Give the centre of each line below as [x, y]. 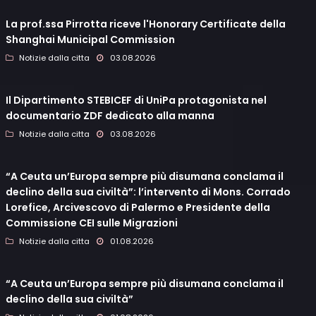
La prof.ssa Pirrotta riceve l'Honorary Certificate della [146, 24]
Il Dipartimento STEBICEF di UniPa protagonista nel [136, 101]
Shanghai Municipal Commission [90, 40]
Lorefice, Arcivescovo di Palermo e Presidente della [138, 208]
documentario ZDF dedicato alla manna [110, 116]
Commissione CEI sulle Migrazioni [92, 223]
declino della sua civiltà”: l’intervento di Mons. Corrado [148, 192]
